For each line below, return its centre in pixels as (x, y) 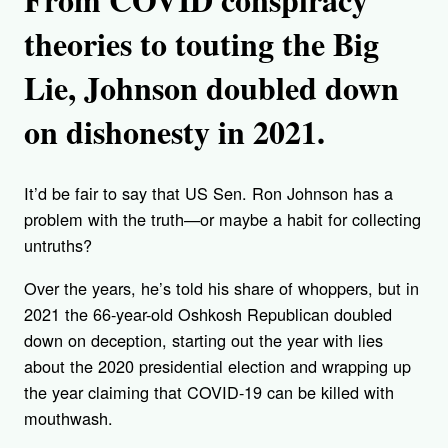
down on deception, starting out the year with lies (203, 339)
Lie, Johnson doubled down (211, 87)
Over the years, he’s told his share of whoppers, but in (221, 287)
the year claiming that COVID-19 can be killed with (209, 391)
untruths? (60, 245)
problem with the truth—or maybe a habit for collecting (222, 219)
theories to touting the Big (201, 43)
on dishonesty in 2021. (174, 131)
